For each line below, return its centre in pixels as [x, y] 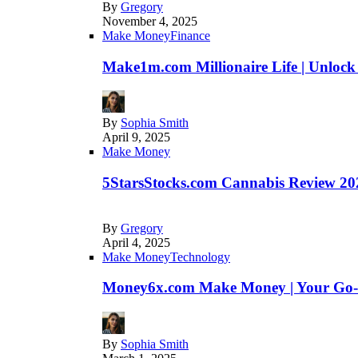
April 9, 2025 [136, 137]
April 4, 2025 [136, 242]
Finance [190, 35]
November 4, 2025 [150, 21]
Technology [200, 257]
